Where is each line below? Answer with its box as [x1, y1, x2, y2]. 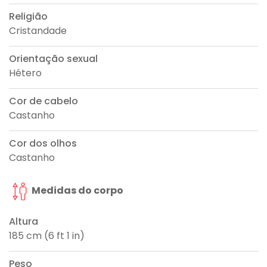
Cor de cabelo [9, 94, 78, 108]
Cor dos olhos [9, 136, 77, 151]
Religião [9, 10, 48, 24]
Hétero [9, 66, 42, 80]
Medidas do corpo [30, 184, 123, 198]
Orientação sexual [9, 52, 98, 66]
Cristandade [9, 24, 67, 38]
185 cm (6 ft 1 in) [9, 229, 85, 243]
